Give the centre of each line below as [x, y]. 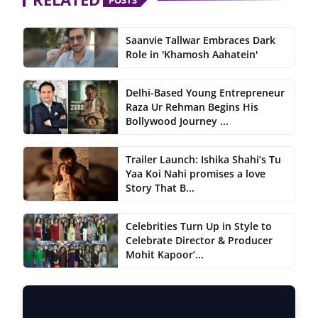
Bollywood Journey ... [177, 121]
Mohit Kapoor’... [164, 255]
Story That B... [160, 188]
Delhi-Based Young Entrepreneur [205, 93]
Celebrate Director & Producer [199, 241]
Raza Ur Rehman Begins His [192, 107]
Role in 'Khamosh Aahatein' [191, 55]
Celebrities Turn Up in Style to [198, 226]
